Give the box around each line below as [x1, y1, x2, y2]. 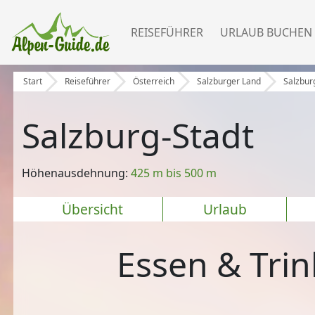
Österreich [133, 75, 175, 88]
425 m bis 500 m [131, 165, 217, 181]
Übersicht [61, 199, 123, 219]
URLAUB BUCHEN [220, 25, 312, 40]
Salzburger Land [197, 75, 262, 88]
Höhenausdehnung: [22, 165, 131, 181]
